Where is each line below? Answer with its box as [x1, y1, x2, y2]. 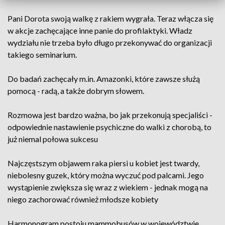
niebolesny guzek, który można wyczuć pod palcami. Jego [8, 170, 204, 180]
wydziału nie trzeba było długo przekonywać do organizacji [8, 38, 212, 47]
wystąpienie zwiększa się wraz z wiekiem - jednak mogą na [8, 182, 208, 192]
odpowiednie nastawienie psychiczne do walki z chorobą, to [8, 122, 211, 132]
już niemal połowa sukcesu [8, 134, 98, 144]
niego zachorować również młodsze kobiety [8, 194, 158, 204]
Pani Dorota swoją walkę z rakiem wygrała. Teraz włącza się [8, 14, 213, 23]
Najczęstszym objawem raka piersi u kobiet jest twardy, [8, 158, 199, 168]
